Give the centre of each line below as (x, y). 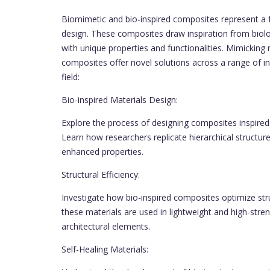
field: (71, 77)
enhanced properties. (102, 152)
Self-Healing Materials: (105, 250)
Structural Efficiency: (101, 175)
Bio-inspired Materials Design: (120, 100)
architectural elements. (106, 227)
